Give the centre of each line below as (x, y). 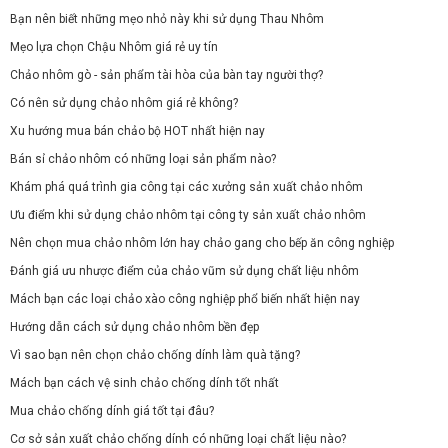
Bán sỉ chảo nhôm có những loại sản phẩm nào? (143, 159)
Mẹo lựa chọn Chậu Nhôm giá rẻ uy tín (114, 47)
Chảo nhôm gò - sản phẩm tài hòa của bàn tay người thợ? (166, 75)
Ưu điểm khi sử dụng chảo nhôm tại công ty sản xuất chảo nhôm (188, 215)
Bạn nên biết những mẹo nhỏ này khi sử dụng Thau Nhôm (167, 19)
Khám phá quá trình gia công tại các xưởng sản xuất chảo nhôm (186, 187)
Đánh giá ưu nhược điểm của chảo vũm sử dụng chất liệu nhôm (184, 271)
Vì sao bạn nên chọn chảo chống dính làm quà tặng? (155, 355)
